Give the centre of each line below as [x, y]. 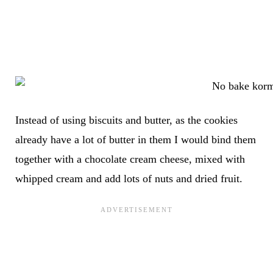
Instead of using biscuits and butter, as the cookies [126, 120]
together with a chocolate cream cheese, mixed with [130, 159]
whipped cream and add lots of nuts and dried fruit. [129, 178]
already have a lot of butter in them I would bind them [135, 139]
